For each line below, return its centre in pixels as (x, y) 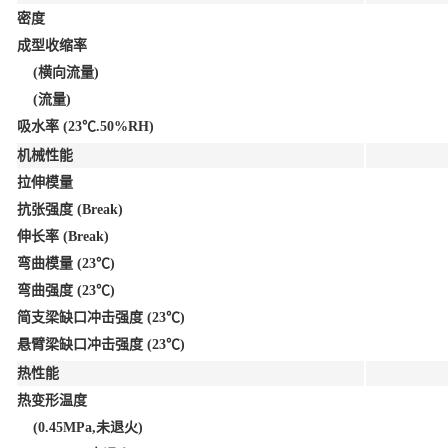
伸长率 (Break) (63, 236)
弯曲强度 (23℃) (66, 290)
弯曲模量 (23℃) (66, 263)
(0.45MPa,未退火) (80, 427)
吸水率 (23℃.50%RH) (85, 126)
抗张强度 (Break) (70, 209)
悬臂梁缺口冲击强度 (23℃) (101, 344)
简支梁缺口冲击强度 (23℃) (101, 317)
